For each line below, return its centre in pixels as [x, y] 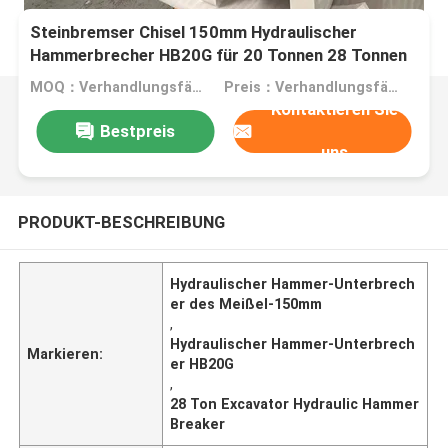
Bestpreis [137, 130]
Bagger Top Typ [92, 78]
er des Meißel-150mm [246, 303]
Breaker [198, 423]
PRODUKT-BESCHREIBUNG [121, 221]
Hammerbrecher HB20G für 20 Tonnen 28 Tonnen [219, 55]
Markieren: [65, 353]
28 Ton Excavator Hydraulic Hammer [295, 403]
